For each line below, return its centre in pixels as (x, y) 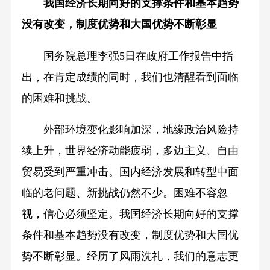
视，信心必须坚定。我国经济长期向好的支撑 (130, 214)
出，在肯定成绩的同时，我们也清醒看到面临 (130, 77)
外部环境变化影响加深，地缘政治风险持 (130, 130)
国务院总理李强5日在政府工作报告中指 (127, 56)
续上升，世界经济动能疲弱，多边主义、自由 (130, 151)
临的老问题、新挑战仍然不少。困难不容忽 (124, 193)
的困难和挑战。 (59, 98)
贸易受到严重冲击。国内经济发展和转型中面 (130, 172)
